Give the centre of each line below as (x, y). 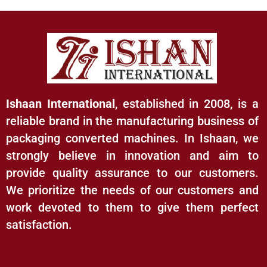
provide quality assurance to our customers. (132, 173)
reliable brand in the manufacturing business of (132, 121)
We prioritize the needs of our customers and (132, 190)
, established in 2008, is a (187, 103)
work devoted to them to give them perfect (132, 207)
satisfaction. (39, 224)
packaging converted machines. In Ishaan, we (132, 138)
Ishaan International (60, 103)
